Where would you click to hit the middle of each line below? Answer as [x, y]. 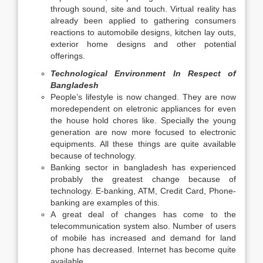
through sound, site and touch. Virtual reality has [143, 9]
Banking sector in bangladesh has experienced [143, 167]
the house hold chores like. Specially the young [143, 120]
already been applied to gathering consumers [143, 21]
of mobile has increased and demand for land [143, 238]
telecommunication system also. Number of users [143, 226]
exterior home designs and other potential [143, 44]
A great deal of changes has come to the [143, 214]
